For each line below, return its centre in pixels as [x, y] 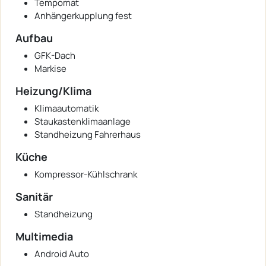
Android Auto [62, 254]
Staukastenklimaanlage [83, 121]
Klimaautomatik [66, 108]
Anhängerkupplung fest [83, 15]
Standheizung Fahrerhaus [88, 134]
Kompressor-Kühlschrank [86, 174]
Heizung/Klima [53, 91]
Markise [50, 68]
